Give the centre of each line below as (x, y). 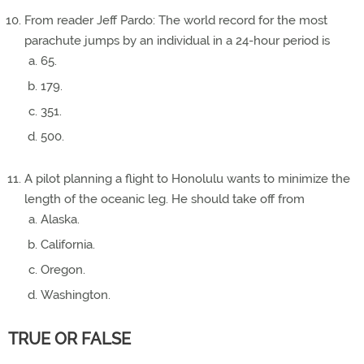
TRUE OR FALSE (69, 339)
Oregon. (63, 270)
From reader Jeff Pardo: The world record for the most (176, 20)
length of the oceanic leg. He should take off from (165, 199)
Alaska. (60, 219)
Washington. (76, 295)
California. (68, 245)
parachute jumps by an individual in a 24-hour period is (177, 41)
